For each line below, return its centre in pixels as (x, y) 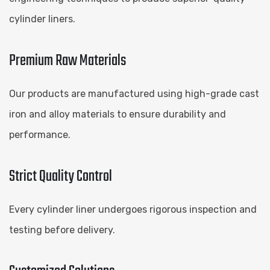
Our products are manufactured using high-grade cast (134, 93)
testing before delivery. (62, 230)
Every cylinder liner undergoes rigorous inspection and (133, 209)
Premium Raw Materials (67, 61)
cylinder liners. (42, 19)
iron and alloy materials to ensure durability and (118, 114)
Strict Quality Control (61, 176)
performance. (40, 134)
